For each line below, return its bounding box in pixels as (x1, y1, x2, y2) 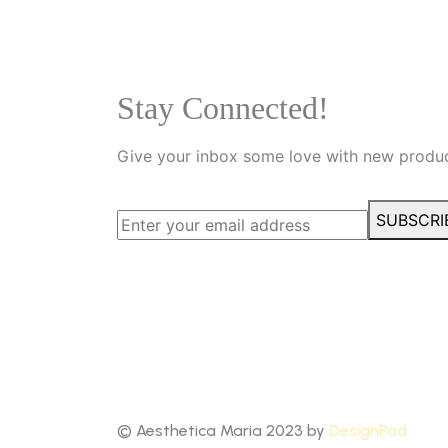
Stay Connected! (116, 90, 329, 126)
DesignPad (328, 421, 407, 440)
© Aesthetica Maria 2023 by (116, 421, 329, 440)
